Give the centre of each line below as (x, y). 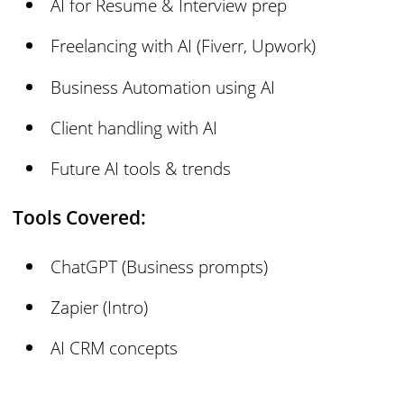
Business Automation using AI (163, 87)
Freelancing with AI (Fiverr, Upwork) (184, 46)
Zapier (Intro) (100, 307)
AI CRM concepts (115, 348)
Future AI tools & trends (141, 169)
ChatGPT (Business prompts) (160, 266)
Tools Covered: (80, 218)
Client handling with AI (134, 127)
